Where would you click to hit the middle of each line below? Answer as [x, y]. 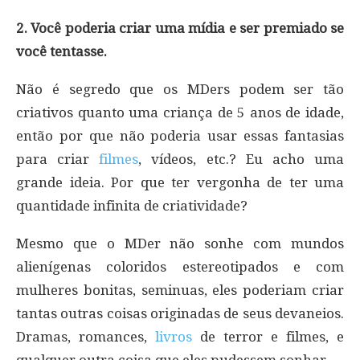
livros [174, 336]
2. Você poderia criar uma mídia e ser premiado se [180, 28]
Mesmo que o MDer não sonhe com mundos [180, 243]
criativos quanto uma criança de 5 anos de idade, [180, 112]
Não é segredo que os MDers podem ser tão [180, 89]
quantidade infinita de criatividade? [132, 205]
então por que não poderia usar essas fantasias [180, 135]
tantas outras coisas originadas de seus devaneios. [180, 313]
